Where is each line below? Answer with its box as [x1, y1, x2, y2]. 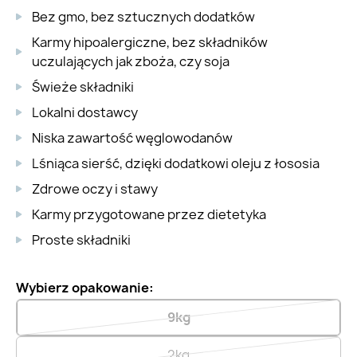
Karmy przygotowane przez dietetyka [32, 206, 266, 223]
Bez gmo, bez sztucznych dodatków [32, 8, 255, 25]
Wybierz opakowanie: [16, 279, 154, 296]
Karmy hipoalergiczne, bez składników [32, 33, 268, 51]
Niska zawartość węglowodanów [32, 129, 233, 147]
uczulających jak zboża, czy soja [32, 53, 229, 70]
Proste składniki [32, 231, 131, 249]
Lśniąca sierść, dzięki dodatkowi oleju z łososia [32, 155, 320, 172]
